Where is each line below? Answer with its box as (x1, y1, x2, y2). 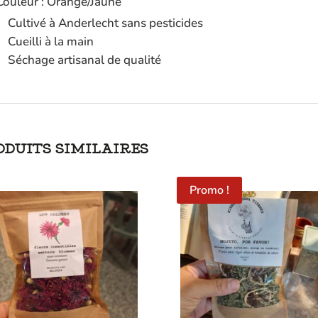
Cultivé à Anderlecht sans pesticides (8, 14, 204, 31)
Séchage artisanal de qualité (8, 51, 162, 68)
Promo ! (190, 182, 230, 198)
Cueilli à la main (8, 33, 94, 50)
